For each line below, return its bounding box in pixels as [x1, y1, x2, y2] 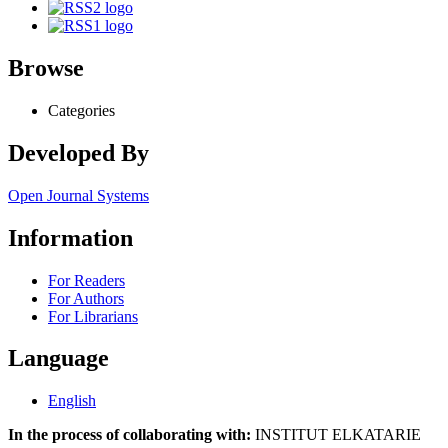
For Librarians [48, 307, 138, 325]
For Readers [48, 271, 125, 289]
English [48, 392, 96, 410]
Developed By [8, 139, 149, 166]
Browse [8, 55, 84, 82]
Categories [48, 101, 115, 119]
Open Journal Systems [8, 186, 149, 204]
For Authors [48, 289, 124, 307]
